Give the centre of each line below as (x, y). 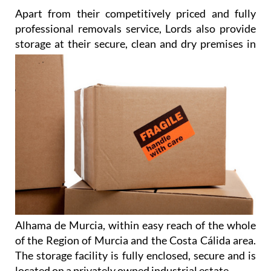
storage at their (55, 43)
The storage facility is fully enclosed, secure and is (135, 256)
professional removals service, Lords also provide (135, 28)
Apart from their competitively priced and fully (135, 13)
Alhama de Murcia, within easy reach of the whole (135, 225)
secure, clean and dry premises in (175, 43)
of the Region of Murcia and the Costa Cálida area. (135, 240)
